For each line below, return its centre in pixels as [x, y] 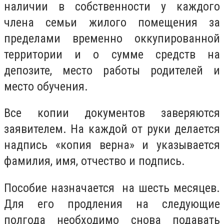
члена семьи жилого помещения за [112, 22]
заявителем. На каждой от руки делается [112, 129]
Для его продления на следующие [112, 204]
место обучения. [46, 86]
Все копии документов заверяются [112, 113]
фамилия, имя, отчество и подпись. [94, 161]
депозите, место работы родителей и [112, 70]
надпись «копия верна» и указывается [112, 145]
